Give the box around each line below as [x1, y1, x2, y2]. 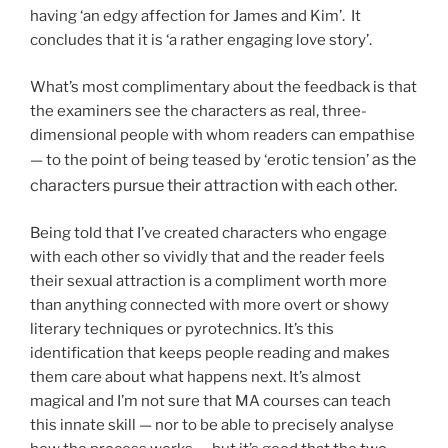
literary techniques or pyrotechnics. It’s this [30, 320, 334, 339]
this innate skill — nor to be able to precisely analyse [30, 416, 394, 435]
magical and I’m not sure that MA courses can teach [30, 392, 391, 411]
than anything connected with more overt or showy [30, 296, 389, 315]
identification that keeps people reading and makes [30, 344, 390, 363]
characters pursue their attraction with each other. [30, 175, 400, 195]
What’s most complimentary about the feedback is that [30, 77, 417, 96]
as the [372, 149, 416, 169]
